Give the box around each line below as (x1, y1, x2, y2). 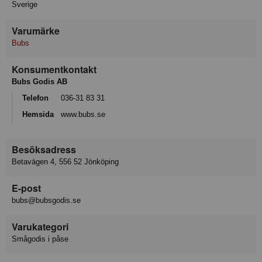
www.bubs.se (61, 110, 105, 119)
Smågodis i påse (12, 234, 68, 243)
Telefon (22, 93, 49, 102)
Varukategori (12, 219, 68, 233)
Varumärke (12, 23, 60, 37)
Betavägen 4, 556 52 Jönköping (12, 157, 119, 166)
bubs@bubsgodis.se (12, 195, 81, 205)
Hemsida (22, 110, 54, 119)
